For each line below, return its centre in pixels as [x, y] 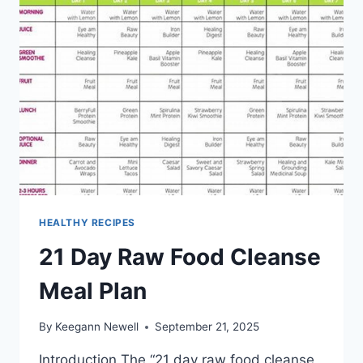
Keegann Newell [97, 327]
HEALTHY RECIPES [87, 222]
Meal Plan [93, 290]
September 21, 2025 [207, 327]
